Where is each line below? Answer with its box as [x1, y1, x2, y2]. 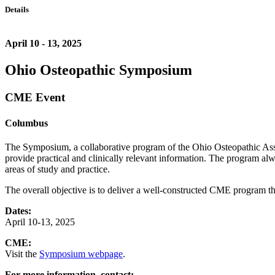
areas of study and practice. [5, 163, 110, 174]
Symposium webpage [39, 248, 123, 259]
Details [5, 5, 29, 14]
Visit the [5, 248, 39, 259]
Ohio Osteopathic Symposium [5, 62, 192, 79]
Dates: [5, 205, 31, 216]
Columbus [5, 117, 48, 128]
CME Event [5, 91, 65, 104]
